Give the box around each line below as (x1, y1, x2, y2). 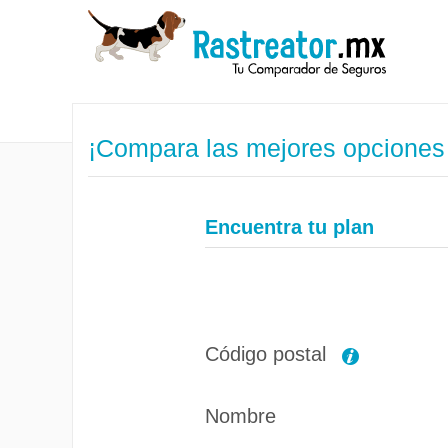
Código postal (204, 342, 332, 365)
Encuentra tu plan (204, 216, 374, 238)
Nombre (204, 405, 276, 427)
